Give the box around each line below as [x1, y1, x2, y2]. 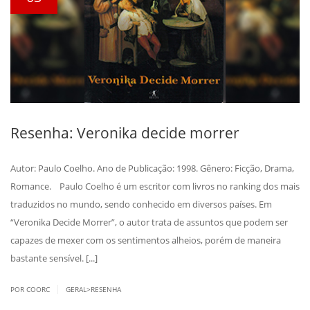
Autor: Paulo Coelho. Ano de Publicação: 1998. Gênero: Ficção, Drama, [10, 162, 294, 175]
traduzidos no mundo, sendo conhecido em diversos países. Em [10, 198, 272, 211]
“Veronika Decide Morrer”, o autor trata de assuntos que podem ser [10, 216, 288, 229]
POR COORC [10, 284, 52, 295]
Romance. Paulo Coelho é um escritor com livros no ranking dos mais [10, 180, 300, 193]
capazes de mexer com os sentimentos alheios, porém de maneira [10, 234, 281, 247]
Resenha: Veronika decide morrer [10, 123, 239, 143]
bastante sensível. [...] [10, 252, 98, 265]
